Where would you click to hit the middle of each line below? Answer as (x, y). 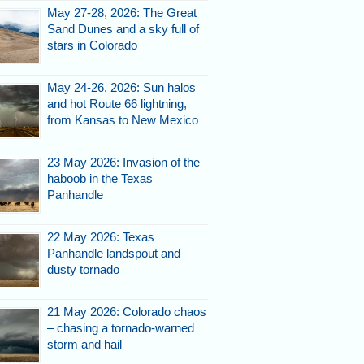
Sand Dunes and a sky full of (123, 28)
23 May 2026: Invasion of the (123, 162)
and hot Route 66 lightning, (117, 103)
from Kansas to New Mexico (123, 119)
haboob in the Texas (100, 178)
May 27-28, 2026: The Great (122, 12)
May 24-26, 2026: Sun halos (121, 87)
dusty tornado (83, 269)
